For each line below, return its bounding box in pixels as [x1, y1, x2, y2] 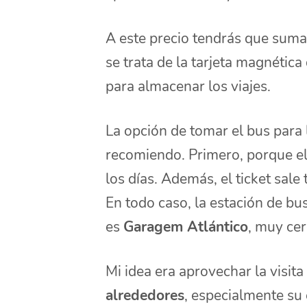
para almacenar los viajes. [106, 76, 271, 96]
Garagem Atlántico [123, 217, 249, 236]
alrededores [106, 285, 185, 305]
